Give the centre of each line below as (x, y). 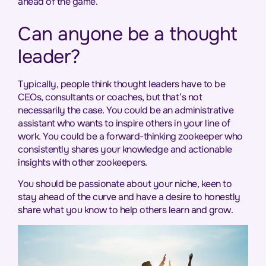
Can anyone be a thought (128, 34)
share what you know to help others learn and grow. (125, 210)
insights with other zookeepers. (83, 162)
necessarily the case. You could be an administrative (126, 110)
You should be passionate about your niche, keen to (125, 183)
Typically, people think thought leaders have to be (121, 84)
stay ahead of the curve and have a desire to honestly (129, 197)
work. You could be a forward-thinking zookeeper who (130, 136)
